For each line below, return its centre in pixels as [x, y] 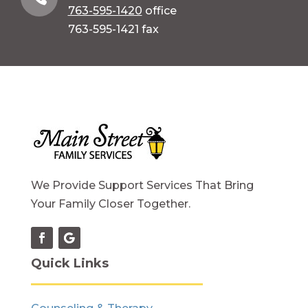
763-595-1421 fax [113, 29]
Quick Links [69, 263]
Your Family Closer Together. [110, 203]
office [159, 10]
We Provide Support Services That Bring [142, 185]
